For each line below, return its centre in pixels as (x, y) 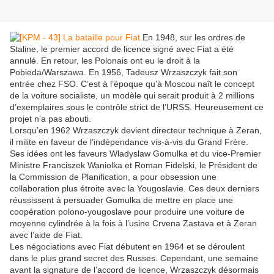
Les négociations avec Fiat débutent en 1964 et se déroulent (127, 247)
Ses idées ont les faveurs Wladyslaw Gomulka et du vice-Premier (135, 154)
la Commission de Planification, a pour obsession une (113, 177)
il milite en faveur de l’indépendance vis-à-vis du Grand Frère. (129, 142)
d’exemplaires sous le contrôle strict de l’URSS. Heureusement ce (137, 107)
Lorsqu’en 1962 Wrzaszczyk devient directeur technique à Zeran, (136, 131)
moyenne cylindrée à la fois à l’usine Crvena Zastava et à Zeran (133, 224)
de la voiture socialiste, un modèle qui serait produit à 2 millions (132, 96)
